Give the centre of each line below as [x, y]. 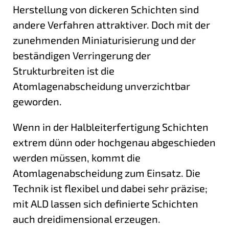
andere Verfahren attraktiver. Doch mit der [111, 24]
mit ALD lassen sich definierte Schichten [106, 203]
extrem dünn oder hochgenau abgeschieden [114, 142]
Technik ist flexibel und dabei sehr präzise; [110, 188]
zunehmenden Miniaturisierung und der [104, 40]
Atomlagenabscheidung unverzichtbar [101, 86]
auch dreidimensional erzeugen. [87, 219]
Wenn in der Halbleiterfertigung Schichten [111, 127]
